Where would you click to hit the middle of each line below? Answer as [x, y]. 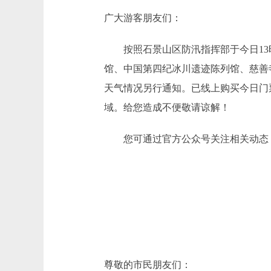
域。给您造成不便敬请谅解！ [167, 107]
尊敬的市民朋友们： [148, 265]
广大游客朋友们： [143, 18]
